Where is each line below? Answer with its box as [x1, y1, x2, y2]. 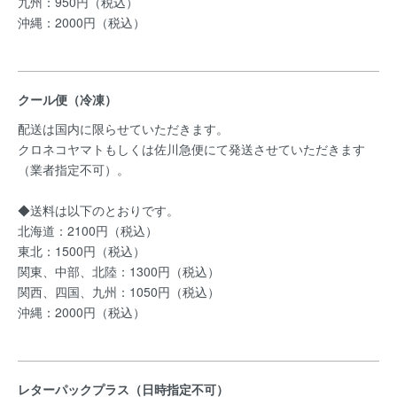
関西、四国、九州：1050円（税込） [18, 283, 220, 300]
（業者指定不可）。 [18, 160, 129, 178]
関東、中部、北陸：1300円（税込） [18, 262, 220, 280]
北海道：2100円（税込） [18, 222, 158, 239]
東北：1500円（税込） [18, 242, 145, 260]
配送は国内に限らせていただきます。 [18, 120, 229, 137]
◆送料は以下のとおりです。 [18, 201, 179, 219]
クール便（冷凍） [18, 90, 117, 108]
